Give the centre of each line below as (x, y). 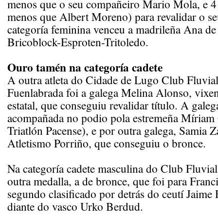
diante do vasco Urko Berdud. (75, 206)
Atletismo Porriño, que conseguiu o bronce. (107, 143)
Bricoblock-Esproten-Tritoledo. (78, 42)
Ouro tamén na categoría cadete (85, 67)
